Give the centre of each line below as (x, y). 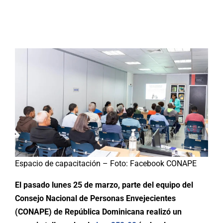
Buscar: (34, 25)
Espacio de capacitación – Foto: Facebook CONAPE (106, 164)
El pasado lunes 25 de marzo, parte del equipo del (104, 185)
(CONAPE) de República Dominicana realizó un (98, 212)
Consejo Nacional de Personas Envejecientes (95, 199)
